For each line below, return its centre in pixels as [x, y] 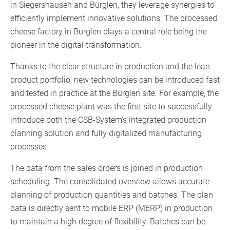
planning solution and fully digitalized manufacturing [106, 133]
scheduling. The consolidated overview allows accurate [110, 182]
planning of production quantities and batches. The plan [112, 195]
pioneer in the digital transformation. [76, 45]
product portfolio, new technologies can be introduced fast [115, 80]
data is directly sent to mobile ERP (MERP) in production [111, 208]
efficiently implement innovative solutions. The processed [114, 18]
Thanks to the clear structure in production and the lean [110, 67]
